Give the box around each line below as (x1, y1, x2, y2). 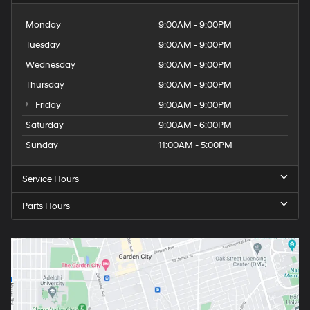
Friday (33, 99, 61, 111)
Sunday (26, 139, 58, 151)
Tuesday (26, 39, 60, 51)
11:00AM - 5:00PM (158, 139, 232, 151)
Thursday (26, 79, 64, 91)
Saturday (26, 119, 64, 131)
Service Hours (22, 173, 79, 185)
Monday (26, 19, 61, 30)
